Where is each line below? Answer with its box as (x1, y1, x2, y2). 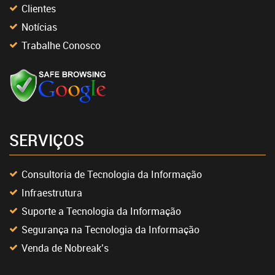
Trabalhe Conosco (21, 38, 101, 52)
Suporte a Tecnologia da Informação (21, 204, 181, 218)
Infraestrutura (21, 185, 82, 199)
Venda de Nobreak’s (21, 241, 109, 255)
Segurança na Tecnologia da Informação (21, 222, 199, 236)
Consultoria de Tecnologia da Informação (21, 167, 202, 181)
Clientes (21, 1, 56, 15)
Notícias (21, 20, 57, 34)
